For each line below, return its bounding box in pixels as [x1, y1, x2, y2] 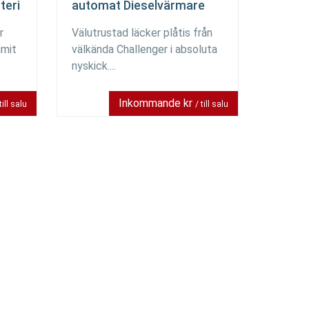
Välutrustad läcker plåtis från [72, 26, 212, 39]
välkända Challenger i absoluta [72, 43, 217, 56]
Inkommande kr [119, 97, 195, 110]
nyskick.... [72, 59, 116, 72]
